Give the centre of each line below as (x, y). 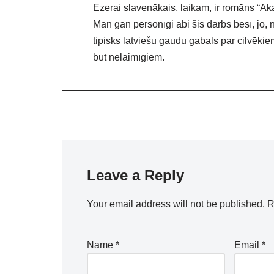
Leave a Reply (135, 175)
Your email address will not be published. (176, 204)
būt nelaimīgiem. (129, 57)
